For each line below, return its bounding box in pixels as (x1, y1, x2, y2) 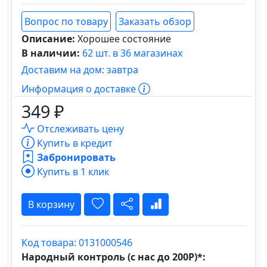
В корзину (28, 198, 74, 211)
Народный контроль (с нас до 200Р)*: (21, 250, 206, 263)
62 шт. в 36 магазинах (82, 46, 182, 60)
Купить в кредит (35, 136, 113, 150)
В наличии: (21, 46, 82, 60)
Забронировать (35, 151, 116, 164)
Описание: (21, 32, 77, 45)
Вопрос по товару (24, 15, 108, 28)
